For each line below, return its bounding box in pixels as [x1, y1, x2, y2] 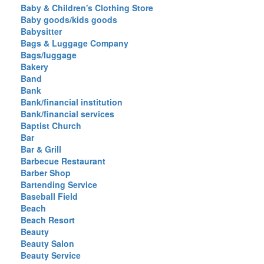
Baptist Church [21, 120, 81, 131]
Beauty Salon [21, 237, 74, 249]
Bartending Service [21, 179, 97, 190]
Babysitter [21, 25, 62, 37]
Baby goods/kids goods [21, 14, 117, 25]
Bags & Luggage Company [21, 37, 128, 49]
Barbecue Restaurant [21, 155, 105, 167]
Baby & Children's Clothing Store [21, 2, 153, 14]
